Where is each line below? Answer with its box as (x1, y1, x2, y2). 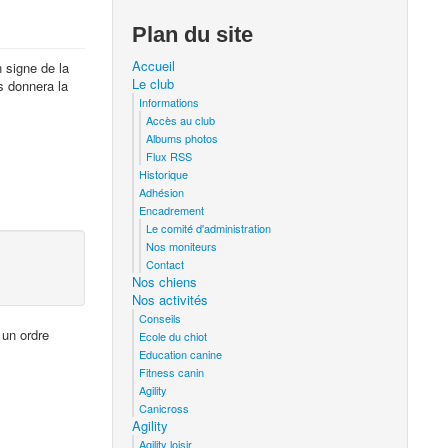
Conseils (139, 310, 182, 326)
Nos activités (132, 290, 209, 309)
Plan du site (132, 22, 254, 47)
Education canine (139, 346, 223, 362)
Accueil (132, 56, 176, 75)
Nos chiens (132, 272, 198, 291)
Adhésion (139, 184, 185, 200)
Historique (139, 166, 189, 182)
